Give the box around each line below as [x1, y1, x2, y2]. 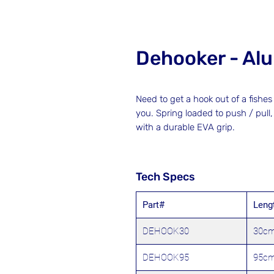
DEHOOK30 [143, 226, 189, 237]
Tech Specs [136, 170, 195, 183]
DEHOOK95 [143, 252, 189, 263]
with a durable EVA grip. [136, 122, 237, 133]
